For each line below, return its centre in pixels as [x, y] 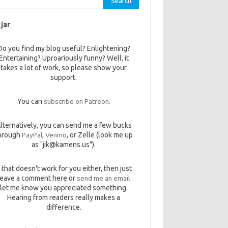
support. [64, 77]
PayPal [32, 135]
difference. [64, 207]
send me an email [104, 178]
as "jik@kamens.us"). [64, 145]
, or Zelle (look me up [99, 135]
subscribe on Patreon [76, 101]
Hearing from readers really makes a [64, 197]
